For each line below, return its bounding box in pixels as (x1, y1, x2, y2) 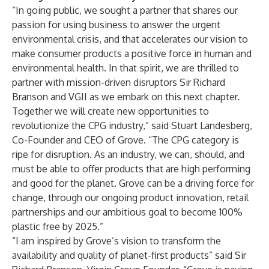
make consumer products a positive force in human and (12, 47, 252, 59)
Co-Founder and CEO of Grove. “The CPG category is (12, 134, 239, 146)
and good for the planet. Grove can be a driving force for (12, 177, 254, 189)
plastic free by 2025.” (12, 220, 103, 232)
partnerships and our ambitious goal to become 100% (12, 206, 243, 218)
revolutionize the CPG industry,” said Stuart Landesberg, (12, 119, 252, 131)
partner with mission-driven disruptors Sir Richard (12, 76, 225, 88)
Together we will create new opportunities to (12, 105, 209, 117)
